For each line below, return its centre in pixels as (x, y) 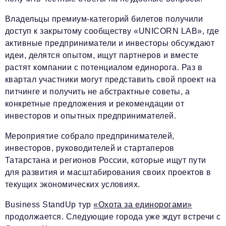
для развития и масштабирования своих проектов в (108, 173)
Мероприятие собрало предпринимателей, (90, 136)
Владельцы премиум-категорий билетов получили (104, 19)
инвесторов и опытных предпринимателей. (91, 116)
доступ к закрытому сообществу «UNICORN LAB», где (112, 31)
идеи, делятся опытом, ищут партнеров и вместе (102, 55)
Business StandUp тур (49, 205)
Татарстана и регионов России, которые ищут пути (106, 160)
